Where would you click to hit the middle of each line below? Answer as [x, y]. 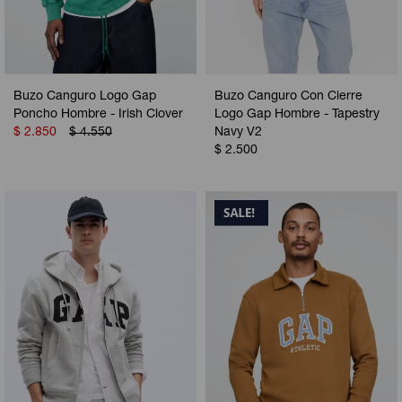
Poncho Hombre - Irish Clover [98, 115]
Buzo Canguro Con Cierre [288, 97]
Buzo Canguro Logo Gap [85, 97]
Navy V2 [238, 133]
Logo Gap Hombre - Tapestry [297, 115]
